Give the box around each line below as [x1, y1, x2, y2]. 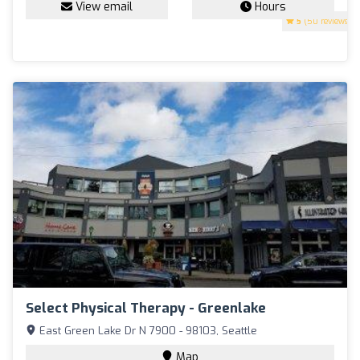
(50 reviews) [301, 16, 351, 27]
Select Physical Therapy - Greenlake [26, 298, 266, 317]
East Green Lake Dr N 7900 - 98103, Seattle [36, 323, 257, 337]
